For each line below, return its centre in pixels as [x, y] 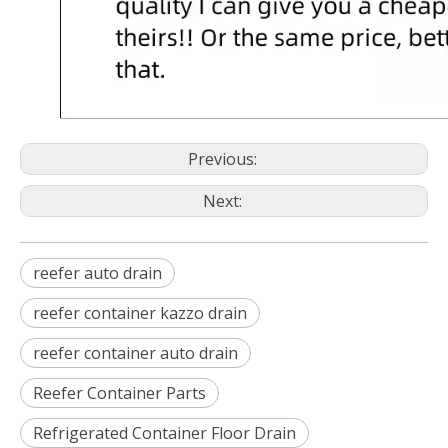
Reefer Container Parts [119, 392]
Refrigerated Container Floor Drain [164, 432]
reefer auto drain [97, 272]
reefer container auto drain [135, 352]
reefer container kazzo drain [140, 312]
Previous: [224, 158]
